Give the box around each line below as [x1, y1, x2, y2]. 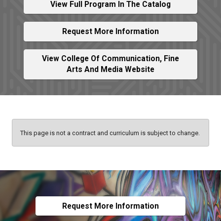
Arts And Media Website [67, 65, 154, 74]
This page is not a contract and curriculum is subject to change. [20, 129, 200, 137]
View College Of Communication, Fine [42, 54, 179, 64]
